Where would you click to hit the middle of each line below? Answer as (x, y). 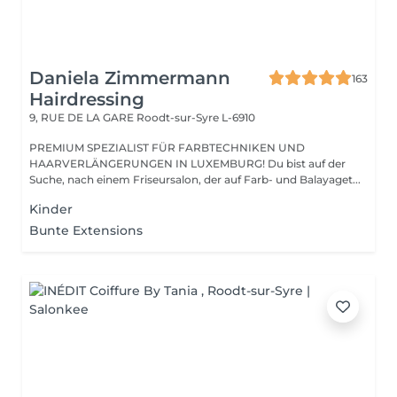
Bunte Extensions (86, 230)
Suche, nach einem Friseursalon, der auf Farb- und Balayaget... (302, 179)
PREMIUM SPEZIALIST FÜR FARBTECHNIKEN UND (167, 148)
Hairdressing (87, 99)
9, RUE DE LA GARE (83, 117)
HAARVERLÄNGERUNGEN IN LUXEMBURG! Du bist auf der (187, 163)
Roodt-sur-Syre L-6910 (196, 117)
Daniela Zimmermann (130, 78)
